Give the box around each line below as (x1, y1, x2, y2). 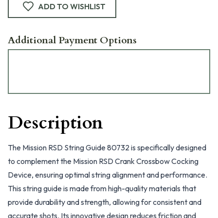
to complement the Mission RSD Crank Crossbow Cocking (8, 156, 199, 166)
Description (8, 111, 103, 135)
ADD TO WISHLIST (38, 1, 106, 11)
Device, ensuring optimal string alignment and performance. (8, 170, 207, 180)
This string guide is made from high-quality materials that (8, 183, 196, 193)
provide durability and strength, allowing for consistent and (8, 197, 201, 207)
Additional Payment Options (8, 34, 137, 47)
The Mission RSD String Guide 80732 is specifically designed (8, 143, 206, 152)
